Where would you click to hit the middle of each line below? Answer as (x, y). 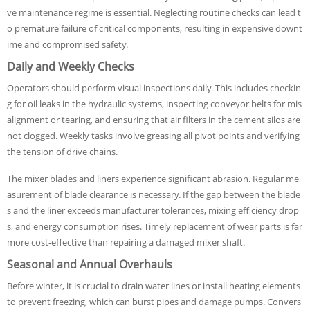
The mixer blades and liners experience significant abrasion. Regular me (153, 179)
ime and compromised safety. (67, 44)
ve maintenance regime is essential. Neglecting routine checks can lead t (154, 12)
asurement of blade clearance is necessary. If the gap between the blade (154, 194)
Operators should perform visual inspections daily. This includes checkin (154, 88)
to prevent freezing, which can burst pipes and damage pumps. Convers (154, 302)
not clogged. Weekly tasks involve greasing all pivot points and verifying (153, 136)
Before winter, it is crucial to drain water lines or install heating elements (154, 286)
